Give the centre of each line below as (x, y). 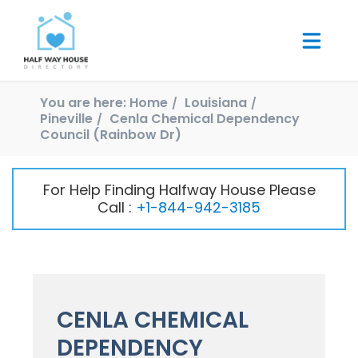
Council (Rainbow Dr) (111, 135)
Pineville (66, 119)
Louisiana (216, 103)
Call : (117, 208)
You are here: (83, 103)
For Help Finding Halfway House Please (179, 190)
